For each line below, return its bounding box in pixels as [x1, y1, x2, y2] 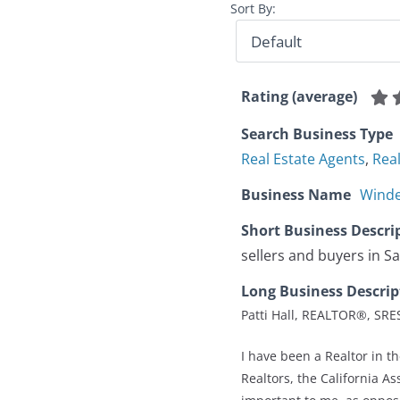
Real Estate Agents [241, 149, 365, 170]
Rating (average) [241, 87, 357, 107]
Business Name [241, 185, 351, 205]
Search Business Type [241, 124, 393, 145]
